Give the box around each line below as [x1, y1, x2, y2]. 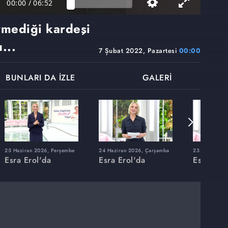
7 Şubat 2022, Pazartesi [98, 46, 179, 56]
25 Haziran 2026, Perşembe [5, 146, 75, 154]
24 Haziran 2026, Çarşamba [99, 146, 169, 154]
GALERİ [142, 72, 172, 84]
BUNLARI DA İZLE [6, 72, 75, 84]
